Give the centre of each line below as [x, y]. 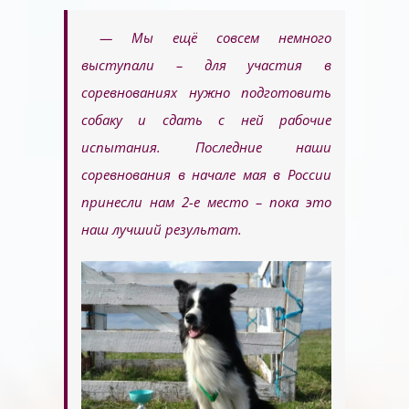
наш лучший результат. [162, 230]
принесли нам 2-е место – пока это [206, 202]
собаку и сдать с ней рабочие [206, 120]
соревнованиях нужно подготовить [206, 93]
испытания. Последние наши [206, 147]
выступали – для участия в [206, 65]
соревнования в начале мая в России [206, 175]
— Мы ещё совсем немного [215, 38]
